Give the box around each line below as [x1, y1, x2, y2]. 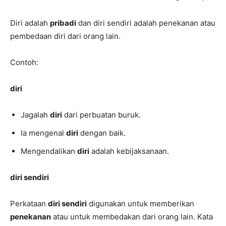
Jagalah [21, 110, 50, 120]
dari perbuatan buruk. [62, 110, 141, 120]
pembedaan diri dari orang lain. [10, 31, 121, 41]
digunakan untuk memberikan [87, 199, 194, 209]
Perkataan [10, 199, 48, 209]
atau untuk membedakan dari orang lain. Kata [51, 212, 213, 222]
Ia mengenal [21, 128, 66, 138]
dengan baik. [78, 128, 126, 138]
